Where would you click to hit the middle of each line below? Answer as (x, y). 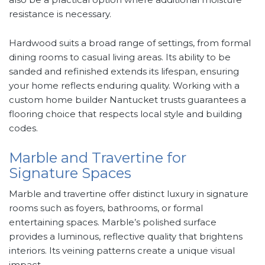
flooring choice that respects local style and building (125, 114)
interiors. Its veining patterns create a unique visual (122, 251)
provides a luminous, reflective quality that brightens (126, 237)
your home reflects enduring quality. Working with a (124, 86)
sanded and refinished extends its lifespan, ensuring (124, 72)
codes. (23, 128)
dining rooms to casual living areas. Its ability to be (120, 57)
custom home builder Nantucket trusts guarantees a (127, 100)
